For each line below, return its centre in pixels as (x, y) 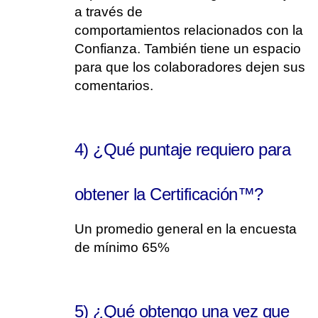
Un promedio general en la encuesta (186, 229)
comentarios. (116, 86)
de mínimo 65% (122, 247)
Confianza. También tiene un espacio (188, 49)
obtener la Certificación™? (169, 194)
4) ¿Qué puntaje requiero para (183, 149)
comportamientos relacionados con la (189, 30)
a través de (109, 12)
